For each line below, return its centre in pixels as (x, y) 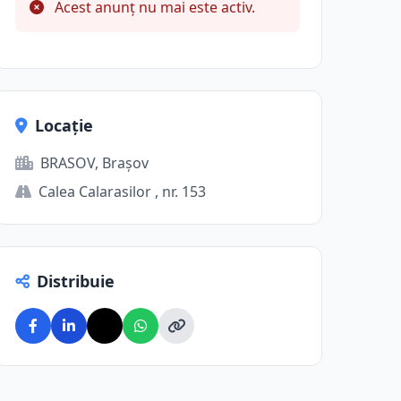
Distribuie (76, 281)
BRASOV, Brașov (94, 163)
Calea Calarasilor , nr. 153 (122, 192)
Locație (64, 125)
